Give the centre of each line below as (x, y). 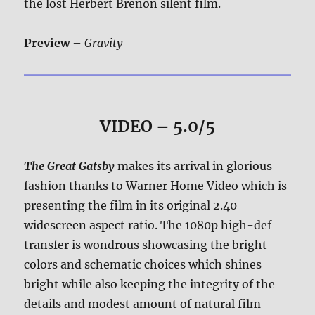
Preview (47, 43)
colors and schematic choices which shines (143, 265)
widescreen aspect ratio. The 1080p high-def (148, 225)
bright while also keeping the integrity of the (150, 284)
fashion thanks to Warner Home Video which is (156, 186)
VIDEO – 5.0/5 (157, 127)
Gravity (104, 43)
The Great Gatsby (70, 166)
